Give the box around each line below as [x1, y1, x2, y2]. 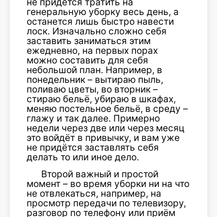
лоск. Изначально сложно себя [27, 26, 167, 37]
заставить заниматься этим [27, 35, 151, 46]
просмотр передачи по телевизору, [27, 198, 186, 209]
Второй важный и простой [41, 169, 158, 180]
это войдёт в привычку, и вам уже [27, 132, 180, 143]
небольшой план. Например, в [27, 64, 162, 76]
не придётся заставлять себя [27, 142, 159, 153]
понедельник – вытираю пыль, [27, 74, 163, 85]
